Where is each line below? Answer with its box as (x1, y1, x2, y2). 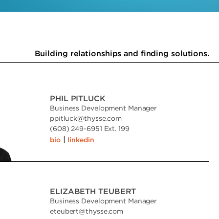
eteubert (50, 207, 79, 215)
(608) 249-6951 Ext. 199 (50, 125, 130, 132)
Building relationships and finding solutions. (34, 49, 209, 58)
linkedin (67, 136, 94, 143)
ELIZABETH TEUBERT (50, 187, 136, 196)
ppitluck (50, 114, 78, 122)
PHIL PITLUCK (50, 94, 106, 103)
